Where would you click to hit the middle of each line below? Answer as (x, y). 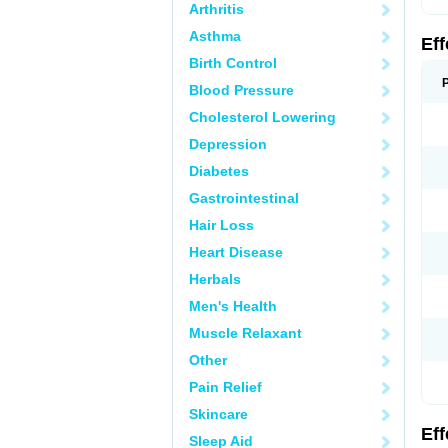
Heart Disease (236, 252)
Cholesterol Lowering (262, 117)
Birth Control (233, 63)
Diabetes (219, 171)
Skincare (218, 414)
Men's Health (233, 306)
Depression (228, 144)
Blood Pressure (241, 90)
